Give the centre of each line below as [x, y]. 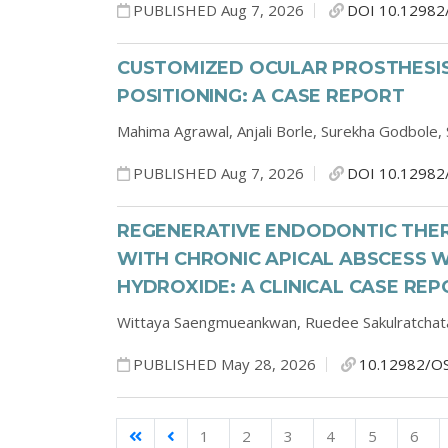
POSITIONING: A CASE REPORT [261, 96]
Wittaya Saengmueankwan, [211, 322]
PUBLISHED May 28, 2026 [224, 364]
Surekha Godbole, [383, 131]
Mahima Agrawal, [177, 131]
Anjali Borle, [279, 131]
